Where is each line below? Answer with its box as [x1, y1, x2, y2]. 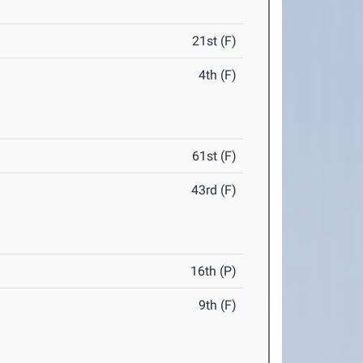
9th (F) [199, 297, 237, 314]
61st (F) [192, 148, 237, 164]
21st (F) [192, 33, 237, 49]
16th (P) [190, 263, 237, 280]
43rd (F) [191, 182, 237, 199]
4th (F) [199, 67, 237, 83]
